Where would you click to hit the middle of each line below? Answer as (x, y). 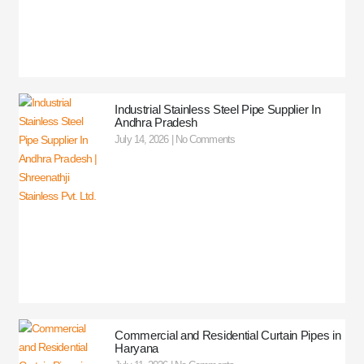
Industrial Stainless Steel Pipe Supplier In (218, 109)
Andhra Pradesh (156, 122)
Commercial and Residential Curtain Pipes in (228, 336)
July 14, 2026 (143, 139)
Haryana (137, 349)
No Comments (204, 139)
